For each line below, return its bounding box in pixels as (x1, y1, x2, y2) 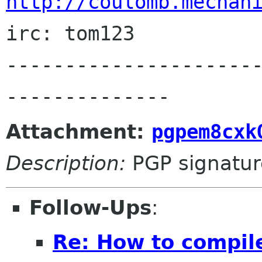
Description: (6, 151, 126, 175)
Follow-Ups (29, 195, 151, 219)
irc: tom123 (6, 22, 135, 45)
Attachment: (6, 119, 151, 143)
